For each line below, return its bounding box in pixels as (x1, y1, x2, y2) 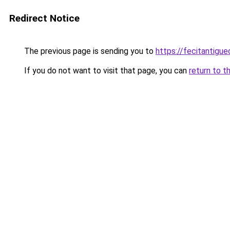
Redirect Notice (9, 12, 80, 24)
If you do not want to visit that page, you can (22, 66, 189, 75)
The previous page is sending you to (22, 46, 156, 56)
